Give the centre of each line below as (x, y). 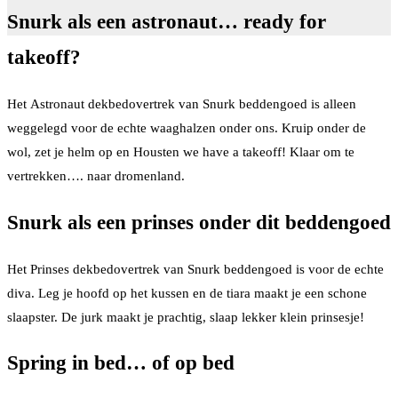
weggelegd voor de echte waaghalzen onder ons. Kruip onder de (187, 128)
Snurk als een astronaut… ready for (167, 22)
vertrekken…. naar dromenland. (96, 176)
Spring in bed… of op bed (121, 363)
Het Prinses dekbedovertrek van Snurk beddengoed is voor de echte (195, 269)
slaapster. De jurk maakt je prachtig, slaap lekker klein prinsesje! (186, 317)
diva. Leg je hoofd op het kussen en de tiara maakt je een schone (187, 293)
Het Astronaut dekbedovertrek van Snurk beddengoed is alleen (182, 104)
